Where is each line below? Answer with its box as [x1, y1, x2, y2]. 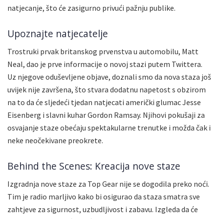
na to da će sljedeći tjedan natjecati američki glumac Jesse [7, 97, 201, 108]
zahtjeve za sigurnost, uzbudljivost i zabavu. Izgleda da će [7, 204, 198, 215]
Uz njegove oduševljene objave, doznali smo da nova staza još [7, 72, 211, 82]
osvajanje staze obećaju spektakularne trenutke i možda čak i [7, 123, 211, 133]
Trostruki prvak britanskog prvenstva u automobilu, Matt [7, 46, 198, 57]
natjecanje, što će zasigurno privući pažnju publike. [7, 3, 175, 13]
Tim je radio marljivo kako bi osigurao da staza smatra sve [7, 192, 200, 202]
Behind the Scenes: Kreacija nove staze [7, 159, 180, 173]
